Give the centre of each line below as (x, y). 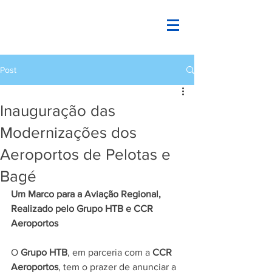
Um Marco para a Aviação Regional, (87, 194)
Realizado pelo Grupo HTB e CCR (83, 209)
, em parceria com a (110, 252)
